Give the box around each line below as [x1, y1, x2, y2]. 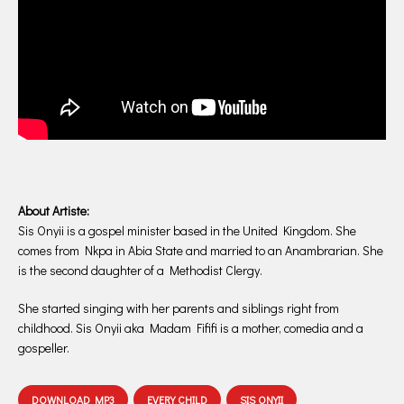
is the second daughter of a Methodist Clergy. [18, 262, 262, 280]
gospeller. [18, 339, 69, 357]
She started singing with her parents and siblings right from [18, 299, 339, 317]
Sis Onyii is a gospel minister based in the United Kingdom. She [18, 222, 356, 240]
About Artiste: [18, 202, 89, 220]
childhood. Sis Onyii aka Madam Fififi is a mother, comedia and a [18, 319, 363, 337]
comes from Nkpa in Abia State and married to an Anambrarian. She [18, 242, 383, 260]
